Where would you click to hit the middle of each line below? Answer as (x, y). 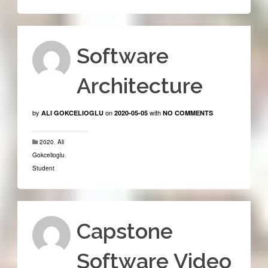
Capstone (124, 231)
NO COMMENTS (188, 113)
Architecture (139, 86)
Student (43, 168)
